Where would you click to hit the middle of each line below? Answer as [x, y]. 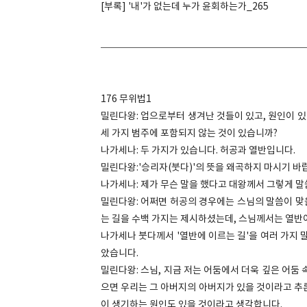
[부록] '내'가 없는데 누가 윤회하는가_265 [185, 7]
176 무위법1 [126, 99]
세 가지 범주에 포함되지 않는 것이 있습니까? [190, 134]
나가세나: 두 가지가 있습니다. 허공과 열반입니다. [198, 151]
